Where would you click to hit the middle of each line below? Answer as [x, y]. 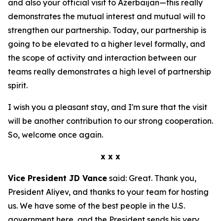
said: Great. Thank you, [152, 178]
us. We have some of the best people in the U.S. [96, 206]
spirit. [18, 85]
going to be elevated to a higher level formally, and [107, 44]
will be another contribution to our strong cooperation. [110, 121]
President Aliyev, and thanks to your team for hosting [108, 192]
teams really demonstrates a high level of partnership [110, 72]
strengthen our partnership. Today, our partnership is [107, 30]
